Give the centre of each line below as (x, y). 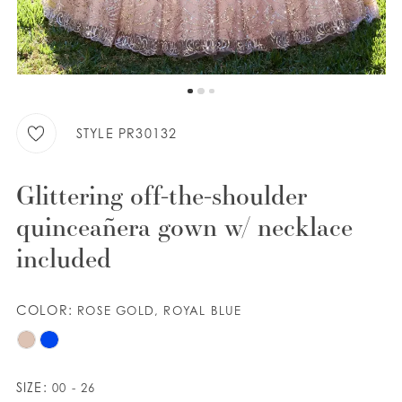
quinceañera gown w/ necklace (184, 226)
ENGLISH (103, 104)
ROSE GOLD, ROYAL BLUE (160, 311)
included (64, 257)
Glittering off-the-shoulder (162, 194)
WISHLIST (97, 50)
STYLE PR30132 (127, 133)
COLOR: (47, 310)
